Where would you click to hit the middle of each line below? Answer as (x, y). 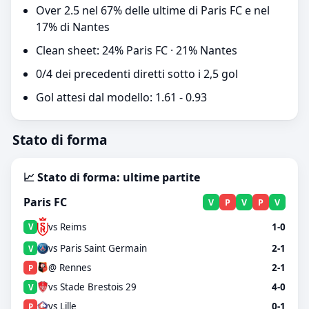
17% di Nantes (73, 27)
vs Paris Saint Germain (98, 249)
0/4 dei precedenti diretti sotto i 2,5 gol (137, 74)
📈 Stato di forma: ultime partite (112, 177)
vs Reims (67, 227)
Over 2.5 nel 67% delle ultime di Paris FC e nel (153, 10)
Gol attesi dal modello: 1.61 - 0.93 (121, 97)
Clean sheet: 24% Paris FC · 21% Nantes (137, 50)
